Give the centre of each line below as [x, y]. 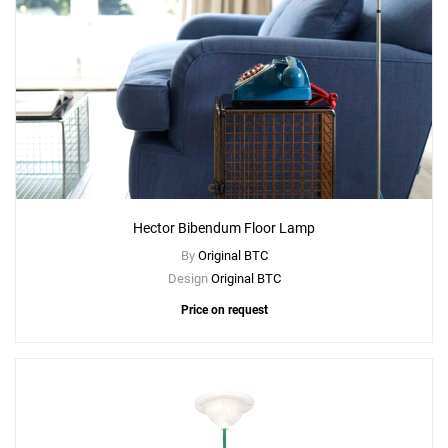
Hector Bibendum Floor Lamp [224, 228]
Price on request [224, 310]
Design [189, 279]
